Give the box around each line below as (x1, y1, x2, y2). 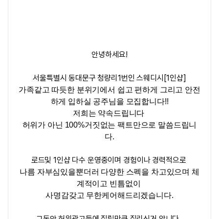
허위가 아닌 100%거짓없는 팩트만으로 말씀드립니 (22, 121, 197, 129)
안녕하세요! (91, 50, 128, 59)
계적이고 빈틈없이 (76, 179, 143, 188)
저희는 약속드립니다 (72, 109, 147, 117)
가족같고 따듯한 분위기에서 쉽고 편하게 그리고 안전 (19, 86, 200, 94)
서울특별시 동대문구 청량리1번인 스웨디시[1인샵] (33, 73, 186, 83)
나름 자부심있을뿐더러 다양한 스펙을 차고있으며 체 (20, 168, 199, 176)
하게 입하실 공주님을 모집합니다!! (50, 97, 169, 106)
